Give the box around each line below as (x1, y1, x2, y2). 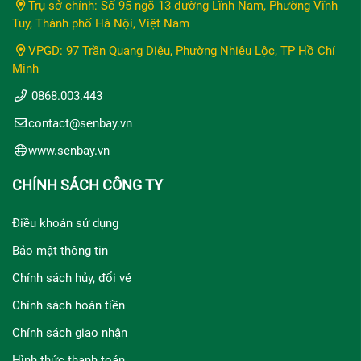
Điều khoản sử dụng (12, 215, 118, 230)
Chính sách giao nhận (12, 325, 127, 340)
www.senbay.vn (28, 143, 110, 158)
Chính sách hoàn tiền (12, 297, 125, 313)
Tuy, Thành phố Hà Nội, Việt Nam (12, 15, 189, 31)
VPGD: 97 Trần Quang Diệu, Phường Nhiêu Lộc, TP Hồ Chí (28, 43, 335, 58)
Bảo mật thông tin (12, 243, 108, 258)
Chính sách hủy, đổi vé (12, 270, 131, 285)
